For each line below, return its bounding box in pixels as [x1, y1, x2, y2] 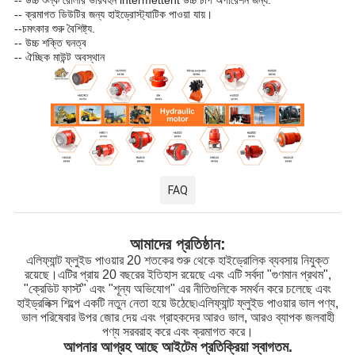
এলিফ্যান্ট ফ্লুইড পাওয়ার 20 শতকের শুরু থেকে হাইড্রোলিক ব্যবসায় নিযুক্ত [26, 254, 329, 268]
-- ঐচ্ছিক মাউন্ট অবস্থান [13, 51, 105, 64]
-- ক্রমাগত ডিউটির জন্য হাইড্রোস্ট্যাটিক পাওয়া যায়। [13, 8, 212, 21]
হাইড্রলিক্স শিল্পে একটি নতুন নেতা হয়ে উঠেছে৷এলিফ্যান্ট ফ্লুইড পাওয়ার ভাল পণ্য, [17, 296, 338, 311]
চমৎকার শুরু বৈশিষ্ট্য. [21, 22, 95, 36]
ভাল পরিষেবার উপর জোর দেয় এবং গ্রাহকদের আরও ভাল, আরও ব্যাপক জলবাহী [21, 311, 334, 325]
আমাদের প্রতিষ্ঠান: [129, 235, 226, 254]
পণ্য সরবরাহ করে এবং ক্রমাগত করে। [101, 325, 254, 339]
